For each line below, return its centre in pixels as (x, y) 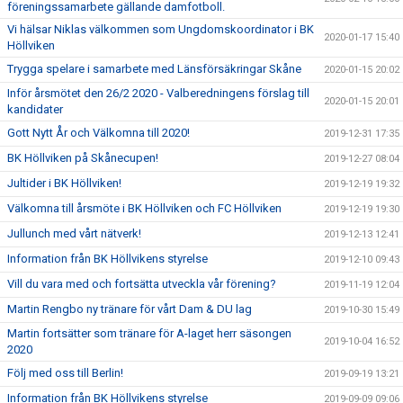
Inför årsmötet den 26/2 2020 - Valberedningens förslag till (158, 93)
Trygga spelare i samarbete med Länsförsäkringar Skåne (154, 69)
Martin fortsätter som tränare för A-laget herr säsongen (149, 333)
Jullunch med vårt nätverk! (74, 233)
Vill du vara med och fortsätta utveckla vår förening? (142, 284)
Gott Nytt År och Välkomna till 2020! (99, 133)
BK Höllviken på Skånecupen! (83, 158)
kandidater (35, 109)
